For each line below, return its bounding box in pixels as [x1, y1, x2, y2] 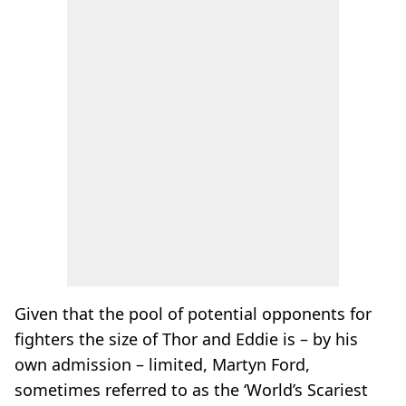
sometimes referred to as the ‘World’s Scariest [14, 379, 368, 401]
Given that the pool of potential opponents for [14, 303, 372, 324]
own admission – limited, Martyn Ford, [14, 353, 310, 375]
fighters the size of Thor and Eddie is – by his [14, 328, 358, 350]
